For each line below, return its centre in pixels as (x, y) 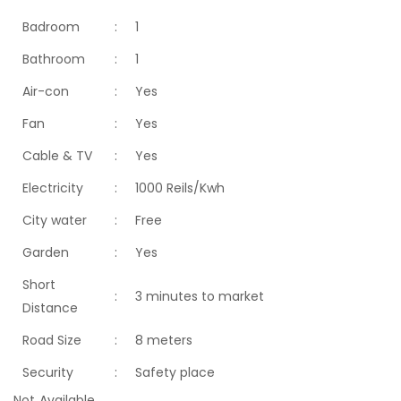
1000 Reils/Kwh (180, 188)
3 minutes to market (200, 296)
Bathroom (54, 59)
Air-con (46, 91)
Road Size (52, 340)
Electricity (53, 188)
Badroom (51, 26)
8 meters (164, 340)
